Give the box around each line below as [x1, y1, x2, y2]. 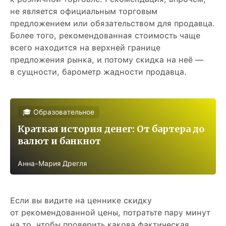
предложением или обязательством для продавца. [10, 19, 215, 28]
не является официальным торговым [10, 7, 157, 16]
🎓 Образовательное [23, 108, 94, 116]
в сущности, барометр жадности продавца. [10, 67, 187, 77]
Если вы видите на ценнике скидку [10, 196, 152, 205]
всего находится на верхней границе [10, 43, 160, 52]
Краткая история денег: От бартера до [18, 123, 204, 135]
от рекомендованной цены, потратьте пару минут [10, 208, 210, 217]
